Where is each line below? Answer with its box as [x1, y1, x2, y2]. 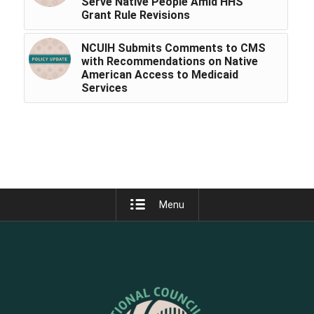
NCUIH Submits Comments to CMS [81, 41, 266, 55]
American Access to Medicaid [81, 68, 238, 82]
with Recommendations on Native [81, 55, 258, 69]
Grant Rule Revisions [81, 8, 190, 22]
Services [81, 81, 128, 95]
